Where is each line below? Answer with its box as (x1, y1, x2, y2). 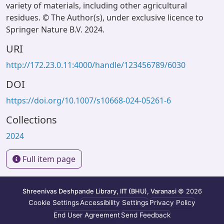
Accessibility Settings (80, 198, 148, 207)
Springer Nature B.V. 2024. (6, 24, 104, 35)
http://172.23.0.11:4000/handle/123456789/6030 (6, 59, 185, 70)
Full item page (20, 153, 75, 164)
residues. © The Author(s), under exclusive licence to (6, 12, 203, 23)
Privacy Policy (149, 198, 195, 207)
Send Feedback (121, 210, 170, 219)
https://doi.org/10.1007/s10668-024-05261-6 (6, 95, 171, 106)
